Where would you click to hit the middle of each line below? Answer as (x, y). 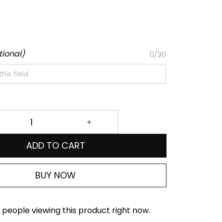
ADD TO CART (55, 145)
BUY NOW (55, 175)
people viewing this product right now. (78, 210)
